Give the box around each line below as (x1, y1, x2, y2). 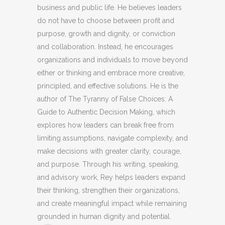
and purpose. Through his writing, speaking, (37, 160, 179, 168)
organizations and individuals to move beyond (37, 55, 188, 64)
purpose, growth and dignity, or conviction (37, 29, 175, 38)
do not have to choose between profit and (37, 16, 174, 25)
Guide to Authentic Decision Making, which (37, 107, 175, 116)
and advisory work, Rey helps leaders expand (37, 173, 185, 181)
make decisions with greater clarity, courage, (37, 147, 181, 155)
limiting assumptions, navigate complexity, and (37, 134, 188, 142)
